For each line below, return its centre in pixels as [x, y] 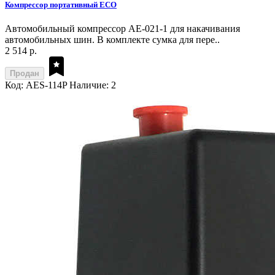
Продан [25, 74]
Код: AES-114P [36, 85]
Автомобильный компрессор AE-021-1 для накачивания [122, 29]
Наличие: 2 [93, 85]
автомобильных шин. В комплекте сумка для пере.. [112, 40]
